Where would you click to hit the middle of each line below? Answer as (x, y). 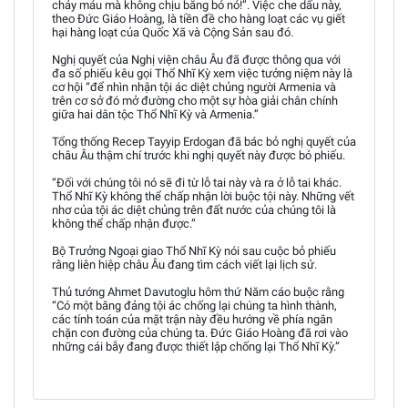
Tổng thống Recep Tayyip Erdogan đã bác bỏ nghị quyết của (204, 142)
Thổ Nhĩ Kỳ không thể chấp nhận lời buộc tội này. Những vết (203, 196)
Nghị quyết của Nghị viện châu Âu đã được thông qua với (196, 60)
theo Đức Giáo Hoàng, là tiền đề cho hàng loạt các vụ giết (199, 19)
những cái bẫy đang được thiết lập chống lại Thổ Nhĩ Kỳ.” (196, 347)
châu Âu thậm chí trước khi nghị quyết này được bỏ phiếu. (199, 155)
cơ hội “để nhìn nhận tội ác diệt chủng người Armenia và (194, 87)
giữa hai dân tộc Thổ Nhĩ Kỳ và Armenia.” (155, 114)
